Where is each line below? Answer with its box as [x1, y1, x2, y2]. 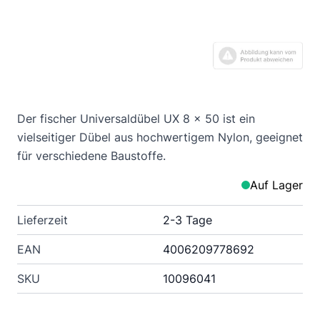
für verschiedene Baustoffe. [17, 149, 166, 163]
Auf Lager [250, 178, 303, 192]
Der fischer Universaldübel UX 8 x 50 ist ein [17, 111, 255, 126]
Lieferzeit [17, 213, 68, 227]
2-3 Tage [163, 213, 212, 227]
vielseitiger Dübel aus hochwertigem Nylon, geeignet [17, 130, 303, 144]
